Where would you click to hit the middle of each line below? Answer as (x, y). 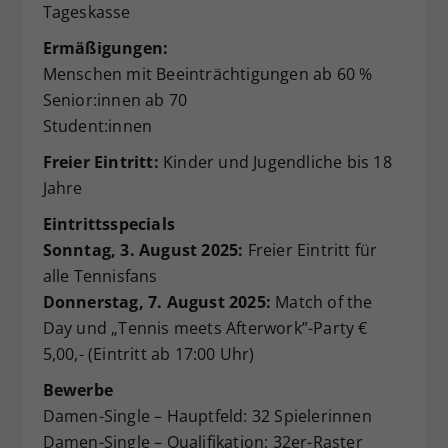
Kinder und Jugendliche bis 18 (275, 161)
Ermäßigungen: (105, 47)
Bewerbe (77, 389)
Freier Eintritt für (310, 249)
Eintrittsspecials (108, 223)
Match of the (321, 301)
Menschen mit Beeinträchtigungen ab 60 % (207, 73)
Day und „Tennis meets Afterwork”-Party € (205, 327)
